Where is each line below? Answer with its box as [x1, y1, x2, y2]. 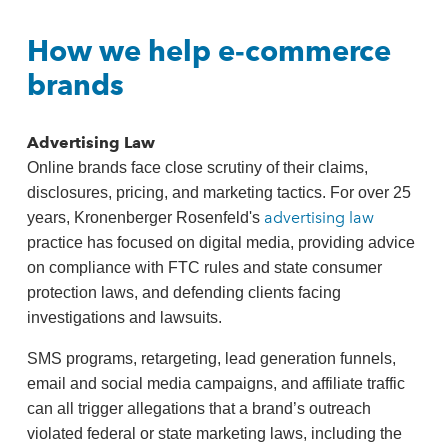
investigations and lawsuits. [26, 309, 222, 326]
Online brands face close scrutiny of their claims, [26, 159, 368, 176]
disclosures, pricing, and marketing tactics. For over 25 [26, 184, 411, 201]
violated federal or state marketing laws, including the [26, 425, 402, 442]
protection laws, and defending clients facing [26, 284, 341, 301]
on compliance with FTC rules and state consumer [26, 259, 382, 276]
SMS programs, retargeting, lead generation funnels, [26, 350, 396, 367]
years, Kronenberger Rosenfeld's [26, 209, 264, 226]
